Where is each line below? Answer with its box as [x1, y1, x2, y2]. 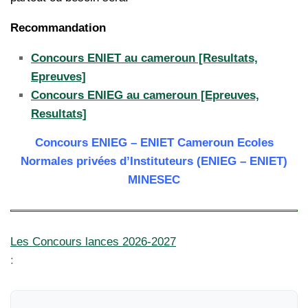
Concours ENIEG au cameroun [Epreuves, [31, 89, 259, 102]
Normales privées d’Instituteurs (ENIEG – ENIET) [21, 155, 287, 168]
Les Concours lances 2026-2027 [10, 235, 176, 249]
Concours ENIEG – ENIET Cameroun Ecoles [34, 136, 274, 150]
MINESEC [128, 173, 180, 187]
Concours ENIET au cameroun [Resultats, [31, 52, 258, 65]
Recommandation [10, 21, 106, 35]
